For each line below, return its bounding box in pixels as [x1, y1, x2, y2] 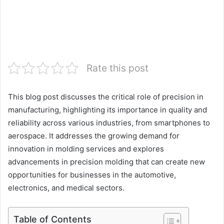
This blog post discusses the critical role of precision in [8, 91, 203, 101]
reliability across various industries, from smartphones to [8, 117, 210, 127]
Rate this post [86, 61, 148, 74]
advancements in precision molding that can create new [8, 156, 205, 166]
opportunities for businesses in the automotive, [8, 169, 176, 179]
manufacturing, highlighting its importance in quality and [8, 104, 207, 114]
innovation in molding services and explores [8, 143, 164, 153]
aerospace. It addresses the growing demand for [8, 130, 179, 140]
